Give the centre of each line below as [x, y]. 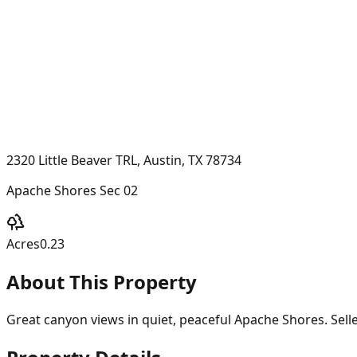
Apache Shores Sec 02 [72, 190]
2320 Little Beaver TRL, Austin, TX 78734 [124, 160]
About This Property [102, 281]
